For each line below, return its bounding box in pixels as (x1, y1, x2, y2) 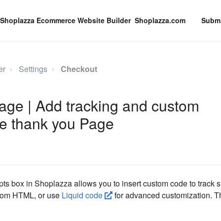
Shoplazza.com (135, 15, 185, 25)
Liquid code (61, 189, 105, 201)
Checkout (60, 63, 97, 74)
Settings (18, 63, 47, 74)
